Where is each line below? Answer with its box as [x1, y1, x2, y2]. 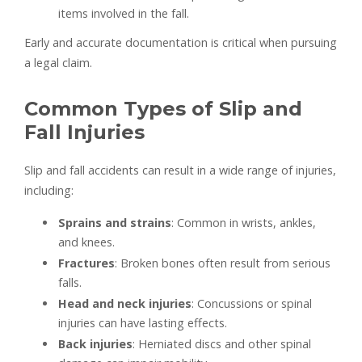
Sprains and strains [58, 215, 171, 231]
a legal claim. [24, 55, 92, 71]
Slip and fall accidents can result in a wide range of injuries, [24, 162, 336, 179]
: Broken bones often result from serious [115, 255, 330, 271]
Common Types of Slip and [24, 97, 302, 121]
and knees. [58, 234, 115, 250]
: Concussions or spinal [192, 296, 312, 312]
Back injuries [58, 336, 133, 352]
